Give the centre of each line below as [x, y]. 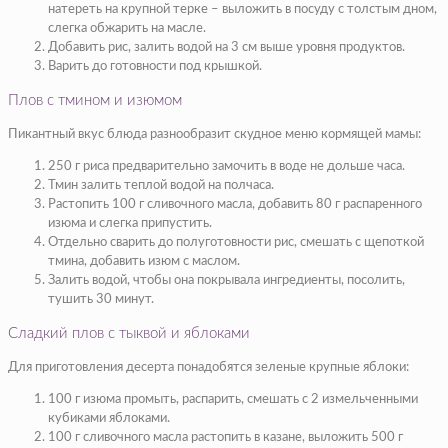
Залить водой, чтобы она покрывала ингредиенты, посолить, [226, 280]
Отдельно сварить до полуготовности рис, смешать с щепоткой [236, 242]
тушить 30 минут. [101, 299]
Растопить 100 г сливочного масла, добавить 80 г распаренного [235, 204]
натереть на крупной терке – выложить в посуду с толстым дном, [242, 9]
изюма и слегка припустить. [130, 223]
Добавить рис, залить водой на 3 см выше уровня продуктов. [226, 47]
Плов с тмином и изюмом [95, 100]
